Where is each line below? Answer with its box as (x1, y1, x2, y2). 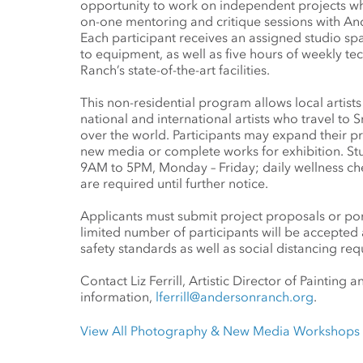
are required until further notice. (80, 175, 268, 191)
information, (80, 288, 156, 305)
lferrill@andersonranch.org (156, 288, 314, 305)
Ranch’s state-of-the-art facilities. (80, 62, 270, 78)
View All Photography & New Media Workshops (80, 322, 360, 339)
